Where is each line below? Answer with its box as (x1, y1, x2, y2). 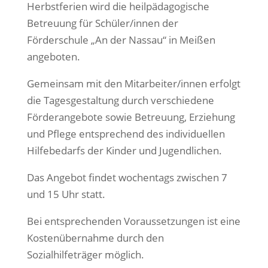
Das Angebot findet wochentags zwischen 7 (26, 170, 227, 184)
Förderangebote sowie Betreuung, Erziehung (26, 110, 235, 124)
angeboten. (26, 50, 80, 63)
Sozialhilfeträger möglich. (26, 248, 144, 261)
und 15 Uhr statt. (26, 187, 105, 201)
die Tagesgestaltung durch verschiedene (26, 93, 214, 107)
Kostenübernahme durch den (26, 231, 164, 245)
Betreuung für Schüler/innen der (26, 16, 178, 30)
